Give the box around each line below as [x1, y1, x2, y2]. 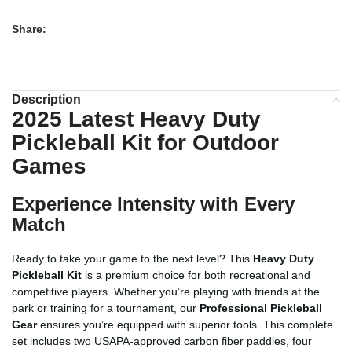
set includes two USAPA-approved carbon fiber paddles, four [12, 334, 312, 347]
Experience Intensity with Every [12, 192, 295, 214]
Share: [12, 22, 46, 35]
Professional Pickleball [200, 301, 322, 314]
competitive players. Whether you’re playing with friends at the [12, 284, 320, 298]
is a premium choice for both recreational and [82, 268, 310, 281]
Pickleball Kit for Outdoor [12, 130, 279, 155]
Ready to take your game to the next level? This [12, 251, 253, 265]
